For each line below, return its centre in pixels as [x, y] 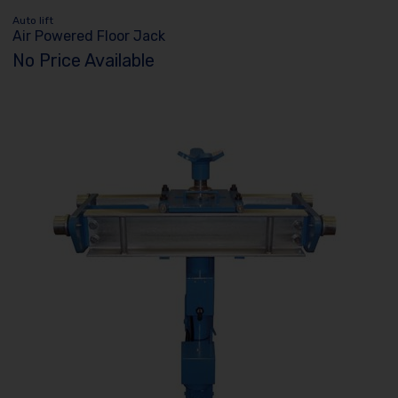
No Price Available [84, 61]
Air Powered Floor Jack [89, 36]
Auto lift [33, 20]
